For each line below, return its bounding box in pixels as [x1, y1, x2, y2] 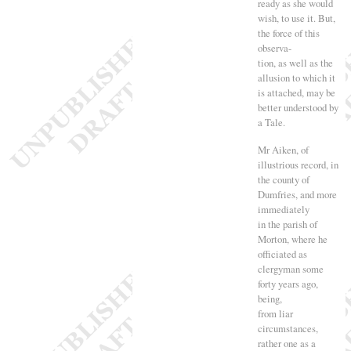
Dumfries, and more [257, 186, 337, 201]
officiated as [257, 246, 307, 261]
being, [257, 291, 282, 306]
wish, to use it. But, [257, 10, 335, 25]
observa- [257, 40, 291, 55]
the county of [257, 172, 309, 186]
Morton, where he [257, 231, 327, 246]
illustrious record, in [257, 157, 338, 172]
